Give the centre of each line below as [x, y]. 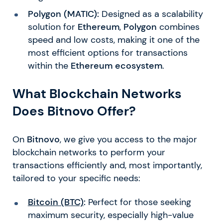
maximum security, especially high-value [111, 215]
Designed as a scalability [151, 14]
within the [49, 65]
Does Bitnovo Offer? [74, 111]
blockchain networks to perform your [89, 153]
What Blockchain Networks [97, 94]
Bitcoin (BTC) [56, 202]
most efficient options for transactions [108, 53]
